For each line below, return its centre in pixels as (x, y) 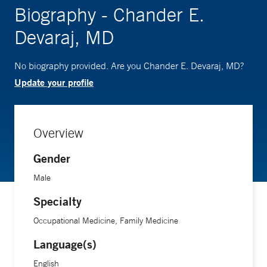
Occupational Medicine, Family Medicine (106, 221)
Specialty (58, 201)
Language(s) (65, 244)
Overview (58, 133)
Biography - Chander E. (109, 14)
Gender (52, 158)
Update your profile (54, 82)
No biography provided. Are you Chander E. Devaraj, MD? (129, 66)
